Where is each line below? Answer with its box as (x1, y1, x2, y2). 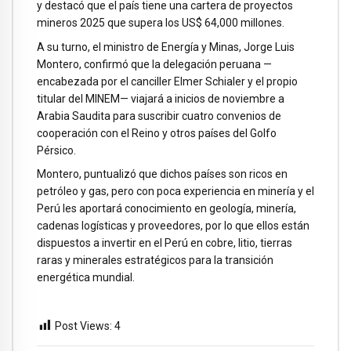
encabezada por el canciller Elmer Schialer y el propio (37, 74, 298, 88)
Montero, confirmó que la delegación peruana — (37, 57, 272, 71)
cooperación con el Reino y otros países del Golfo (37, 126, 277, 139)
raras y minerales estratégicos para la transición (37, 254, 273, 267)
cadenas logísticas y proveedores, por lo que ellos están (37, 219, 309, 233)
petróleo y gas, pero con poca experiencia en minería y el (37, 185, 314, 198)
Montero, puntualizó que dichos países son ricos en (37, 168, 288, 181)
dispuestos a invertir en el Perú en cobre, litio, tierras (37, 237, 292, 250)
